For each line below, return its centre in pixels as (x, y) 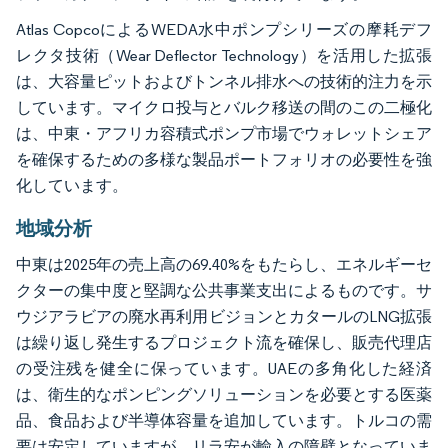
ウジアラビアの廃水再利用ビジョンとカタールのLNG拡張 (224, 316)
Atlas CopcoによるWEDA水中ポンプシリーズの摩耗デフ (224, 29)
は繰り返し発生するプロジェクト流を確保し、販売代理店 (224, 342)
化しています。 (72, 185)
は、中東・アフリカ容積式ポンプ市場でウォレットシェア (224, 133)
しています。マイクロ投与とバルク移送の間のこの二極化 (224, 107)
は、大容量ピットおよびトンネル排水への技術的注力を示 (224, 81)
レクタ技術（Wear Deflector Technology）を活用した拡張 (224, 55)
